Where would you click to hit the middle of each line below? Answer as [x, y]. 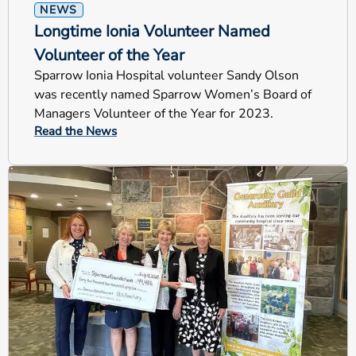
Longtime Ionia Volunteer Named [152, 31]
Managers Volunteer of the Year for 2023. [154, 113]
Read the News [75, 131]
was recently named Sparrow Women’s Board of [173, 94]
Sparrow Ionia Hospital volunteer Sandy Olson [166, 75]
